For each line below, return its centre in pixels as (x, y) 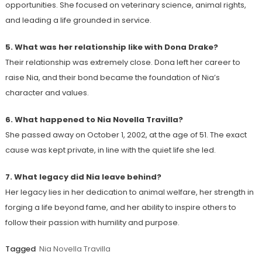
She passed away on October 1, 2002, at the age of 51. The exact (126, 135)
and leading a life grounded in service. (78, 20)
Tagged (21, 249)
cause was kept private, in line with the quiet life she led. (110, 150)
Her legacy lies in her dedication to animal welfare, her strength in (129, 192)
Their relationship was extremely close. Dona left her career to (123, 62)
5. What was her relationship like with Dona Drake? (111, 47)
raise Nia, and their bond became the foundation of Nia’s (112, 77)
